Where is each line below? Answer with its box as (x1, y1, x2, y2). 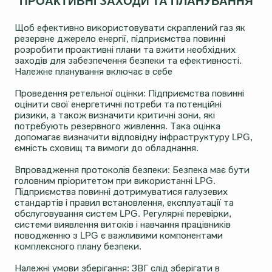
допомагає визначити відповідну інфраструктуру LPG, (15, 132, 253, 143)
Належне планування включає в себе (15, 66, 172, 77)
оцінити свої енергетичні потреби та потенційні (15, 99, 222, 110)
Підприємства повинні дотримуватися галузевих (15, 186, 228, 197)
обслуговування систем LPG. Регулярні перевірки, (15, 208, 231, 219)
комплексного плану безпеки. (15, 241, 141, 252)
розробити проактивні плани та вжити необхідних (15, 44, 236, 55)
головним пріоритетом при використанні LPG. (15, 175, 216, 186)
